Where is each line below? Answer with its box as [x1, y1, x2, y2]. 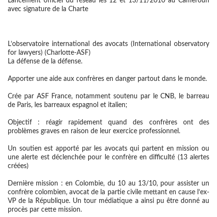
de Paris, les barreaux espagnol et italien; [8, 102, 127, 108]
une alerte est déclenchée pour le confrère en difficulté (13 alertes [8, 154, 209, 161]
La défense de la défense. [8, 58, 82, 65]
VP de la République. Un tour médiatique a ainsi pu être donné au [8, 198, 209, 204]
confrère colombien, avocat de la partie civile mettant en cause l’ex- [8, 189, 209, 196]
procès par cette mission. [8, 206, 82, 213]
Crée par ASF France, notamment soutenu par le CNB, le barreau [8, 93, 209, 100]
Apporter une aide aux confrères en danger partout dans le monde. [8, 76, 207, 82]
